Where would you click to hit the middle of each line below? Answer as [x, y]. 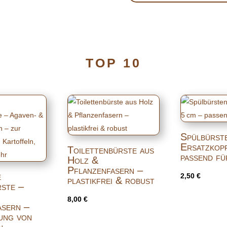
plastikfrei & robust [111, 180]
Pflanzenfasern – [105, 170]
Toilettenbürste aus [110, 150]
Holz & [83, 160]
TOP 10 [113, 63]
